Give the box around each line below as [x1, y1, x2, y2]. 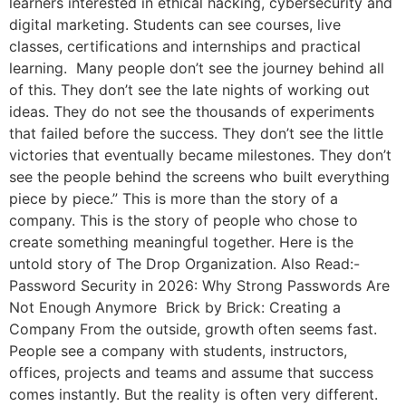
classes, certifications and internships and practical [9, 37, 361, 56]
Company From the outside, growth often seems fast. [9, 320, 377, 339]
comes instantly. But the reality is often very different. [9, 385, 378, 404]
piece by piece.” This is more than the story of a [9, 189, 338, 208]
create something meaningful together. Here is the [9, 233, 353, 252]
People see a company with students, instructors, [9, 342, 347, 361]
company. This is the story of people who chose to [9, 211, 358, 230]
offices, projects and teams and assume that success [9, 363, 373, 382]
